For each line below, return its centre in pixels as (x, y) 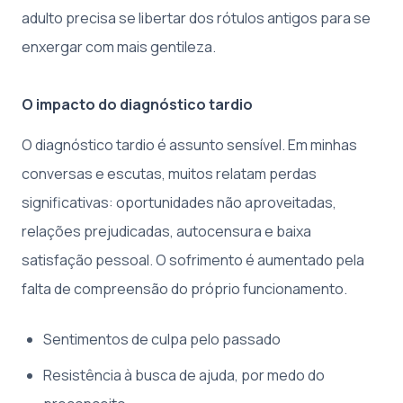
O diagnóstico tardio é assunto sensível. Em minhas (189, 145)
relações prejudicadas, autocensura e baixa (166, 232)
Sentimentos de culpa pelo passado (162, 340)
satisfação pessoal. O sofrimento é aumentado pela (193, 260)
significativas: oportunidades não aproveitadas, (179, 203)
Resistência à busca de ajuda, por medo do (184, 376)
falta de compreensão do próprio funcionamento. (184, 289)
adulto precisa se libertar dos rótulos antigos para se (196, 18)
